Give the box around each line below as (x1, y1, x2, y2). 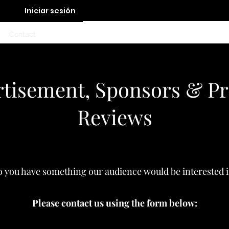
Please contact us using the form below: (32, 197, 197, 209)
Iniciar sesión (25, 6, 76, 16)
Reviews (77, 103, 152, 130)
